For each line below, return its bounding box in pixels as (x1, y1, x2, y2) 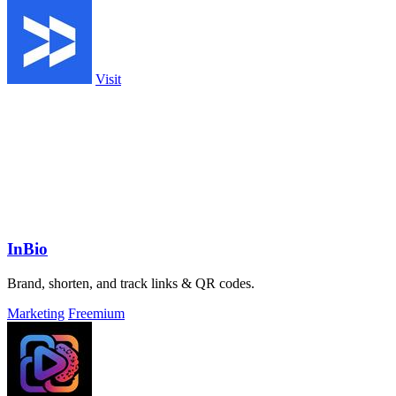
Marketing (7, 306, 65, 322)
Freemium (68, 306, 125, 322)
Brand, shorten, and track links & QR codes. (7, 276, 255, 292)
